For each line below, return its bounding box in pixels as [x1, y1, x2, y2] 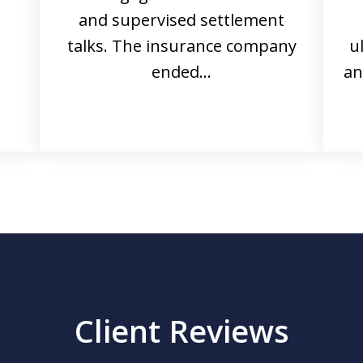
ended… [152, 61, 211, 83]
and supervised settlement [79, 9, 284, 31]
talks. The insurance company [66, 35, 297, 57]
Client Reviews [74, 310, 289, 352]
